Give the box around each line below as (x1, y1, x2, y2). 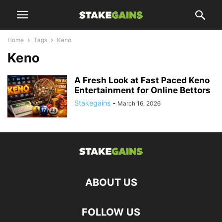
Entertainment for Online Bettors (74, 85, 211, 95)
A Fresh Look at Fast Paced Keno (74, 75, 210, 85)
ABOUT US (85, 176, 137, 188)
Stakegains (74, 99, 111, 107)
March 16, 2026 (117, 100, 161, 107)
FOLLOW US (82, 206, 140, 218)
